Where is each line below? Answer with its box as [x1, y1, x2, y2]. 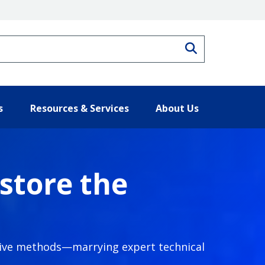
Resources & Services [30, 101, 129, 115]
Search [196, 42, 235, 51]
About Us [156, 101, 199, 115]
